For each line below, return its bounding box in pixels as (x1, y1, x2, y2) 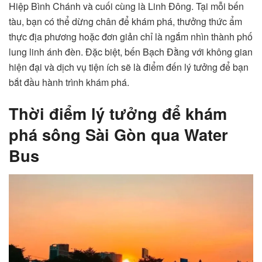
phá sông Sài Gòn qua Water (9, 123, 228, 146)
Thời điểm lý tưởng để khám (9, 102, 227, 125)
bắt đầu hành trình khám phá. (9, 75, 129, 89)
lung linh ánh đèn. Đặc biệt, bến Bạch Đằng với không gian (9, 44, 253, 58)
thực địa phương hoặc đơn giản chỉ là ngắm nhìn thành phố (9, 29, 253, 43)
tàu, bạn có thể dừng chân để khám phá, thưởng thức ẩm (9, 14, 242, 28)
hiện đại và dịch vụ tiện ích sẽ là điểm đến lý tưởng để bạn (9, 60, 249, 74)
